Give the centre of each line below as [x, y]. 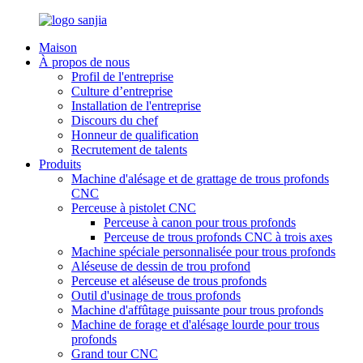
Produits [60, 164]
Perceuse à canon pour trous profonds [200, 222]
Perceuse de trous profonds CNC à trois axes [218, 237]
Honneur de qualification [135, 135]
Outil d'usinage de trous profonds [156, 295]
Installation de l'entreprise [136, 106]
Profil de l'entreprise [122, 77]
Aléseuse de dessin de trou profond [161, 266]
